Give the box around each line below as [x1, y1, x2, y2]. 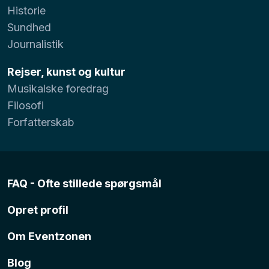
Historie [7, 4, 46, 17]
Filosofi [7, 98, 44, 112]
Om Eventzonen [7, 229, 91, 243]
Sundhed [7, 20, 51, 34]
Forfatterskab [7, 115, 74, 128]
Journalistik [7, 37, 64, 50]
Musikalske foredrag [7, 82, 109, 95]
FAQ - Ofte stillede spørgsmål [7, 177, 162, 190]
